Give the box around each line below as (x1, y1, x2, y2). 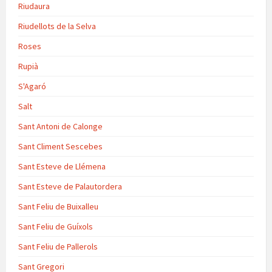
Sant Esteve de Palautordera (18, 180, 122, 192)
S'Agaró (18, 80, 46, 92)
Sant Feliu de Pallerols (18, 240, 98, 252)
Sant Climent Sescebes (18, 140, 103, 152)
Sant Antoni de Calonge (18, 120, 103, 132)
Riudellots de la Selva (18, 20, 96, 32)
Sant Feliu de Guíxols (18, 220, 93, 232)
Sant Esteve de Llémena (18, 160, 106, 172)
